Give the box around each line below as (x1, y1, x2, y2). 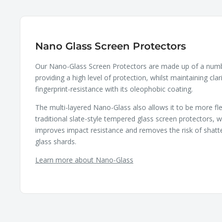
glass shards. (35, 136, 76, 146)
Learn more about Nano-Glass (35, 155, 133, 165)
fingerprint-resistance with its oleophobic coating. (35, 84, 193, 94)
